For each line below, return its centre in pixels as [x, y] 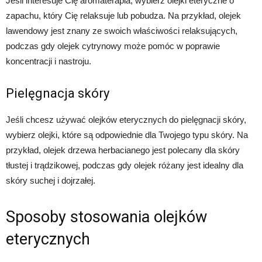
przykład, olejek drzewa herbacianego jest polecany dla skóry [123, 150]
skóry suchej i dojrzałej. [51, 181]
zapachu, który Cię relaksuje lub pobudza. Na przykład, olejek [123, 16]
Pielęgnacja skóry [58, 94]
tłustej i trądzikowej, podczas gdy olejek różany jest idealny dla [125, 166]
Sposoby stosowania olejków [106, 217]
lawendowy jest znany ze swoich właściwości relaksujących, [122, 31]
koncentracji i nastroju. [49, 61]
